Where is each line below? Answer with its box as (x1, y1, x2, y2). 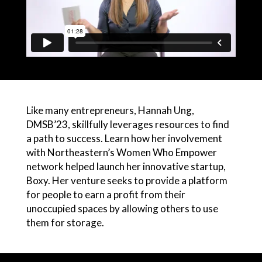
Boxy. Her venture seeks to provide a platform (26, 174, 227, 187)
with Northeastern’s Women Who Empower (26, 146, 217, 158)
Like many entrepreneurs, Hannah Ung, (26, 104, 194, 116)
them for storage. (26, 216, 104, 229)
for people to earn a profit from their (26, 188, 185, 201)
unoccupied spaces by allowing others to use (26, 202, 218, 215)
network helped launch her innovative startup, (26, 160, 226, 173)
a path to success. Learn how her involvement (26, 132, 222, 144)
